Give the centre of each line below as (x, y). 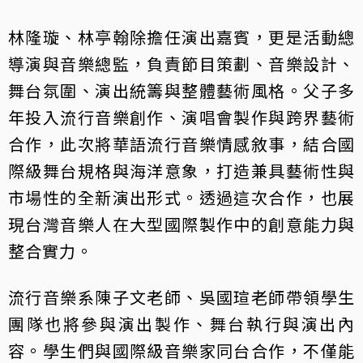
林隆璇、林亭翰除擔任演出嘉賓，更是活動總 (181, 37)
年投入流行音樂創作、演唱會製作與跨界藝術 (181, 117)
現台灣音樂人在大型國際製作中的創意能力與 (181, 224)
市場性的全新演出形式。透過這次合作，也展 (181, 198)
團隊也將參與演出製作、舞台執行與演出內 (181, 324)
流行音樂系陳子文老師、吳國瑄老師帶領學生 (181, 297)
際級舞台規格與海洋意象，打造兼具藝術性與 (181, 171)
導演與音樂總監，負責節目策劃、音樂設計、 (181, 64)
